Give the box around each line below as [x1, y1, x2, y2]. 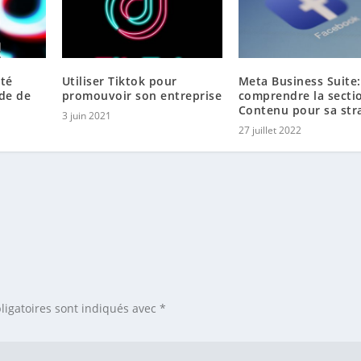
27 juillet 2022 [238, 122, 301, 137]
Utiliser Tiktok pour [61, 73, 177, 89]
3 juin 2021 [61, 108, 111, 122]
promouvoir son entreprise [61, 87, 222, 103]
